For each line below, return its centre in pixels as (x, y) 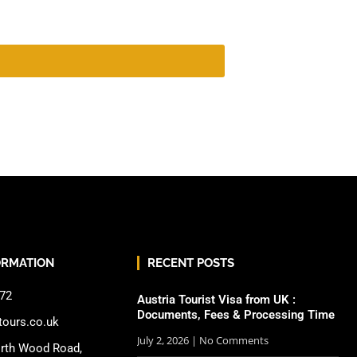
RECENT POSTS (191, 263)
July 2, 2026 (164, 341)
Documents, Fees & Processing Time (236, 315)
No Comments (233, 341)
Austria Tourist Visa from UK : (216, 300)
